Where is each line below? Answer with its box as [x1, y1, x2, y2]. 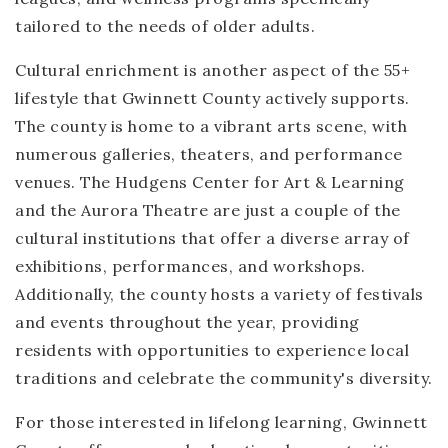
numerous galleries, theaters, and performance [15, 144, 403, 164]
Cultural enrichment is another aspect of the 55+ [15, 60, 410, 80]
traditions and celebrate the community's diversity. [15, 368, 433, 388]
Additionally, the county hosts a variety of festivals [15, 284, 424, 304]
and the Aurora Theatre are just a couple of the [15, 200, 401, 220]
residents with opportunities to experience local [15, 340, 409, 360]
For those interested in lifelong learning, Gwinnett [15, 412, 428, 432]
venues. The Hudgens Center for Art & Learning [15, 172, 405, 192]
